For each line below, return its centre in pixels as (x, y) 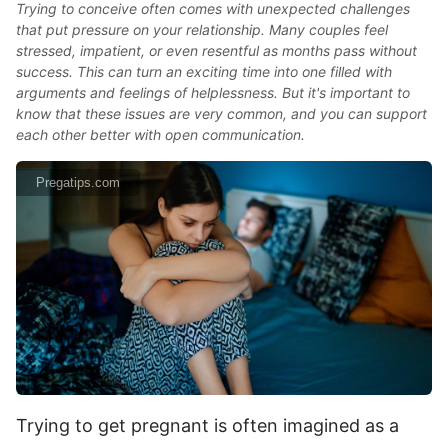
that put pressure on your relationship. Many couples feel (202, 29)
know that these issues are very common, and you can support (221, 113)
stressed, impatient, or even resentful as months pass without (216, 50)
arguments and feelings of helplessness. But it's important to (213, 92)
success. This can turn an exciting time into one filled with (204, 71)
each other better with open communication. (160, 134)
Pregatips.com (78, 182)
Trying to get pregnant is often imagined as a (207, 425)
